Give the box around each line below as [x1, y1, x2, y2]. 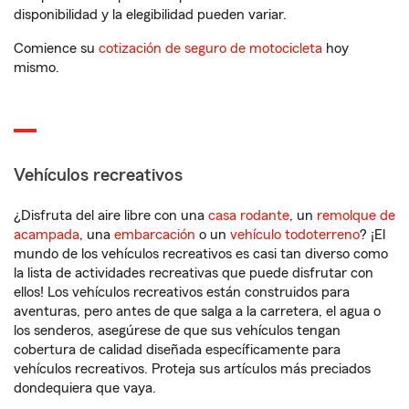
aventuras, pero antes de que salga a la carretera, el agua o [14, 304, 381, 319]
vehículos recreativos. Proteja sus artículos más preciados [14, 362, 371, 376]
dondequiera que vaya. [14, 381, 156, 395]
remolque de [317, 208, 395, 223]
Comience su [14, 41, 99, 56]
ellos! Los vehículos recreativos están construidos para [14, 285, 350, 299]
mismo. [14, 60, 59, 75]
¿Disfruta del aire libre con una [14, 208, 208, 223]
